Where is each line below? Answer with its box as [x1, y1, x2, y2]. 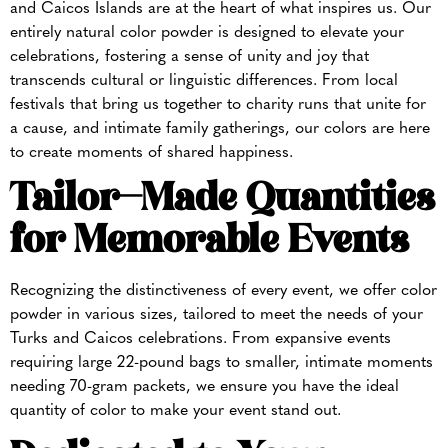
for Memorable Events [10, 222, 409, 263]
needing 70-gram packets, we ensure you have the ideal [10, 379, 399, 396]
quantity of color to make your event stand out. [10, 403, 341, 420]
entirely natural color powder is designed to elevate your [10, 24, 404, 41]
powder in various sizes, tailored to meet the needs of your [10, 307, 423, 324]
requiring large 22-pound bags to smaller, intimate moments [10, 355, 433, 372]
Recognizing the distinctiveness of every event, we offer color [10, 283, 437, 300]
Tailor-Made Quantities [10, 180, 435, 221]
